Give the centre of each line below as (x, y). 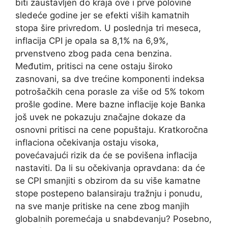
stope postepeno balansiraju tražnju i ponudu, (109, 193)
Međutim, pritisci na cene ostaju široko (94, 66)
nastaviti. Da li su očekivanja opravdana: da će (110, 168)
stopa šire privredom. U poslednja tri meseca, (108, 28)
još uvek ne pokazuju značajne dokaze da (101, 117)
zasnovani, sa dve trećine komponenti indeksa (110, 79)
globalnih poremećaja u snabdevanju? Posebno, (113, 219)
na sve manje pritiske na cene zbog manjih (102, 206)
